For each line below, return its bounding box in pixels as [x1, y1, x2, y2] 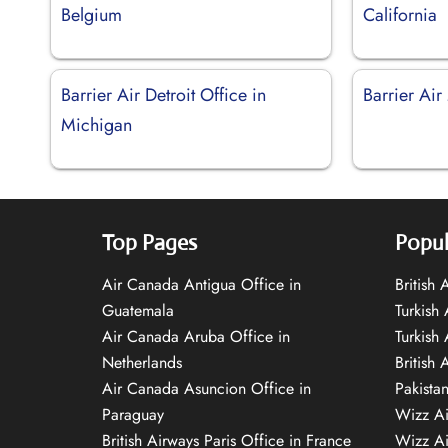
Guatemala [102, 298, 174, 322]
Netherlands [102, 350, 182, 374]
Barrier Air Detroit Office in [61, 81, 266, 108]
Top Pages [102, 228, 197, 256]
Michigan [61, 111, 132, 138]
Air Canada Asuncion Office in [102, 376, 311, 400]
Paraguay [102, 402, 164, 426]
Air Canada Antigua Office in [102, 272, 301, 296]
